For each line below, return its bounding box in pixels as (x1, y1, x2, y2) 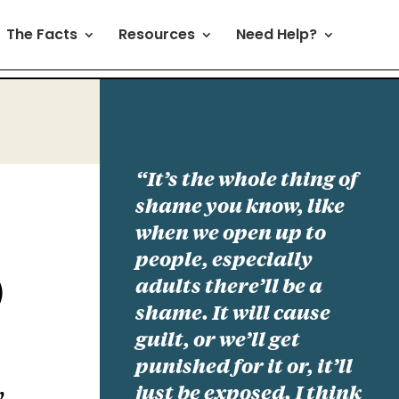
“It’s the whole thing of (135, 170, 359, 191)
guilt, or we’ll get (135, 330, 301, 351)
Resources (118, 23, 195, 45)
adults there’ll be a (135, 277, 323, 297)
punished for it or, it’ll (135, 357, 354, 378)
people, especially (135, 250, 313, 271)
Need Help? (236, 23, 317, 45)
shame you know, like (135, 197, 346, 217)
